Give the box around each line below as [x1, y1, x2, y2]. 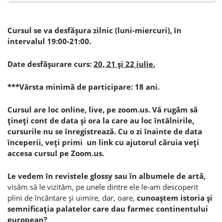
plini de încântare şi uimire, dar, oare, [7, 192, 137, 203]
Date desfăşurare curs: [7, 58, 94, 69]
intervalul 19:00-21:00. [7, 36, 93, 46]
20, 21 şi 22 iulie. [94, 58, 155, 69]
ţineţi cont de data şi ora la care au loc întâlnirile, [7, 115, 194, 125]
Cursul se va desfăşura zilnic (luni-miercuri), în [7, 25, 181, 35]
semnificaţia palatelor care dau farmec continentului [7, 203, 208, 214]
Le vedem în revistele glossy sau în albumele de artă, [7, 170, 206, 181]
